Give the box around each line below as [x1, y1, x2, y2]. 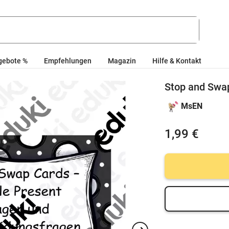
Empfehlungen [44, 57, 91, 65]
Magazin [108, 57, 136, 65]
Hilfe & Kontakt [152, 57, 201, 65]
